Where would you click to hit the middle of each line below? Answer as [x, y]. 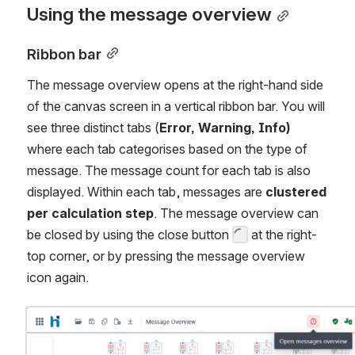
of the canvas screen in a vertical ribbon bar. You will [176, 107]
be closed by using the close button [130, 235]
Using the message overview [149, 14]
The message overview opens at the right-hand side [175, 85]
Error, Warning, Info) [225, 128]
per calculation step [90, 214]
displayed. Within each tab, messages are [146, 192]
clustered [296, 192]
